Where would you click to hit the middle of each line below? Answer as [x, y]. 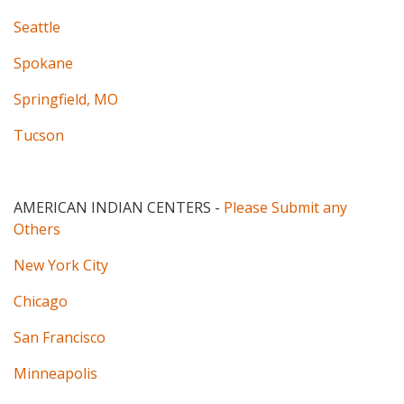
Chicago [41, 302]
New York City [61, 266]
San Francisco [60, 338]
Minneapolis [55, 374]
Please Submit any [285, 208]
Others [37, 230]
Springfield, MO [66, 100]
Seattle [37, 28]
